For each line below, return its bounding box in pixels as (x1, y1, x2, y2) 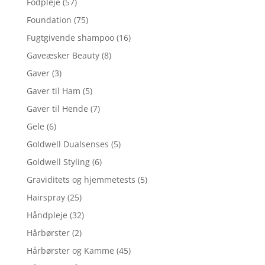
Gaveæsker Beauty (26, 49, 99, 61)
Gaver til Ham (26, 85, 80, 96)
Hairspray (26, 191, 65, 203)
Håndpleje (26, 209, 67, 221)
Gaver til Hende (26, 102, 88, 114)
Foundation (26, 14, 72, 25)
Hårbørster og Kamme (26, 244, 114, 256)
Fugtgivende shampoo (26, 31, 114, 43)
